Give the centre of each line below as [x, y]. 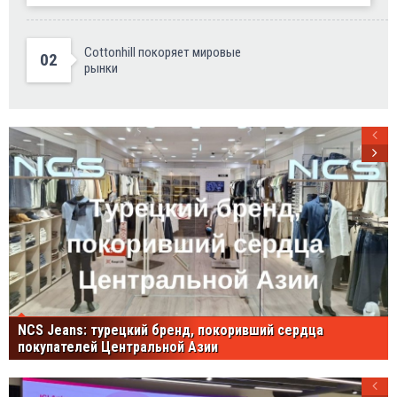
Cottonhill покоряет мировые [163, 52]
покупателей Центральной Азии [118, 346]
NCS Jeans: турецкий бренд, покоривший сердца [171, 330]
